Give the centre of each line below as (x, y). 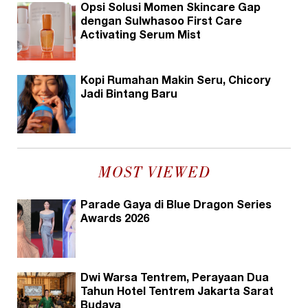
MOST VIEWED (154, 174)
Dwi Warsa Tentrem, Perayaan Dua (175, 279)
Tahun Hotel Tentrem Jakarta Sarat (177, 293)
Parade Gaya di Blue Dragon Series (176, 207)
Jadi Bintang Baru (129, 96)
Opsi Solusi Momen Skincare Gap (170, 9)
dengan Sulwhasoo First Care (161, 23)
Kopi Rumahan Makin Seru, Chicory (175, 82)
